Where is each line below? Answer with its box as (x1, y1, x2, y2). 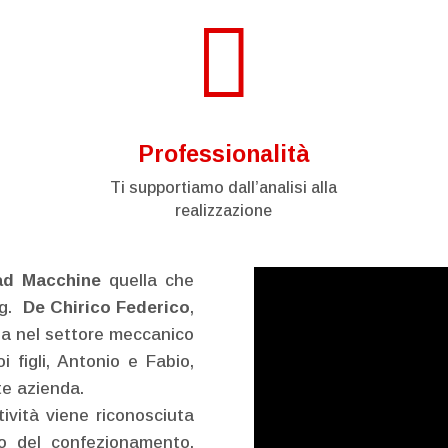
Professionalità (137, 140, 310, 167)
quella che (109, 270, 195, 290)
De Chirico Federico (22, 297, 191, 317)
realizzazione (175, 201, 273, 219)
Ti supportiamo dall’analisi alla (110, 178, 338, 196)
